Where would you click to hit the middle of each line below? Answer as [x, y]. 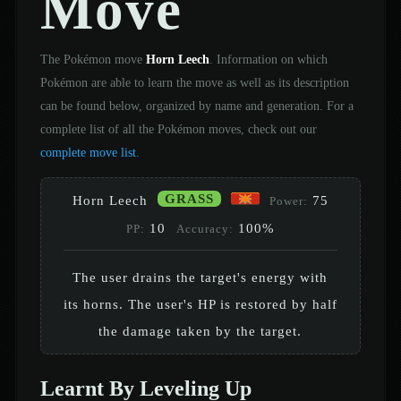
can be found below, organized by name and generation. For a [196, 105]
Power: [288, 201]
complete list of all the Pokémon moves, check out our [178, 128]
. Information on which [268, 59]
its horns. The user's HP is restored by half [200, 303]
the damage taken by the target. [200, 330]
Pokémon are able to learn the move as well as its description [194, 82]
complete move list [88, 152]
